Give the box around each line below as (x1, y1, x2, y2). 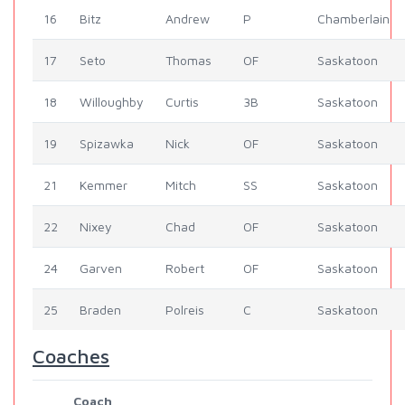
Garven (80, 260, 122, 277)
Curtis (165, 94, 199, 110)
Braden (80, 302, 121, 318)
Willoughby (80, 94, 144, 110)
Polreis (165, 302, 204, 318)
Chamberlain (317, 11, 390, 27)
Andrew (165, 11, 210, 27)
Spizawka (80, 136, 134, 152)
